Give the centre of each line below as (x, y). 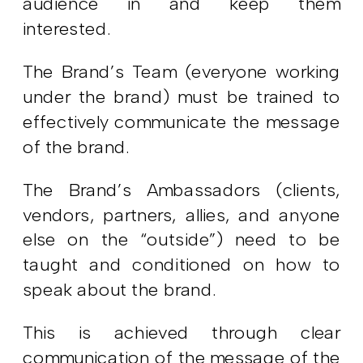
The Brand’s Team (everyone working (182, 72)
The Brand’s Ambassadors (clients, (182, 190)
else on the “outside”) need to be (182, 240)
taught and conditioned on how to (182, 265)
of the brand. (76, 147)
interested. (69, 29)
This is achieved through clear (182, 333)
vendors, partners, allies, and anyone (182, 215)
